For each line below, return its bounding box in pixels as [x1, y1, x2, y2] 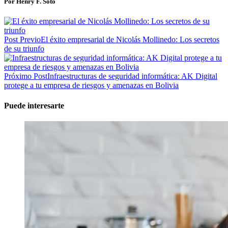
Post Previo [4, 35, 41, 44]
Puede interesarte [4, 101, 64, 110]
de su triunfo [4, 44, 44, 53]
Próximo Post [4, 72, 47, 81]
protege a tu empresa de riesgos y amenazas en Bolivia [4, 81, 179, 90]
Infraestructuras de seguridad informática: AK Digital [47, 72, 217, 81]
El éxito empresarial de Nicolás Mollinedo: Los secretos [41, 35, 219, 44]
